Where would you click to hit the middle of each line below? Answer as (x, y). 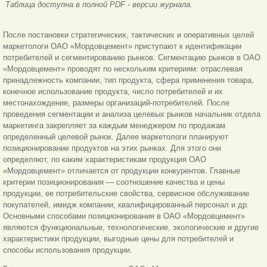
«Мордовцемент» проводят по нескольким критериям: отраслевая (123, 69)
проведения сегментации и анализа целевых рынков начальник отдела (132, 114)
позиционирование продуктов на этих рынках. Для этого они (112, 148)
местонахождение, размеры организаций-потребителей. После (116, 103)
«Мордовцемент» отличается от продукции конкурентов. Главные (122, 171)
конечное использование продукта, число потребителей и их (113, 92)
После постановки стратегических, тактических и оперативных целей (128, 35)
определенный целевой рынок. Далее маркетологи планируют (116, 137)
